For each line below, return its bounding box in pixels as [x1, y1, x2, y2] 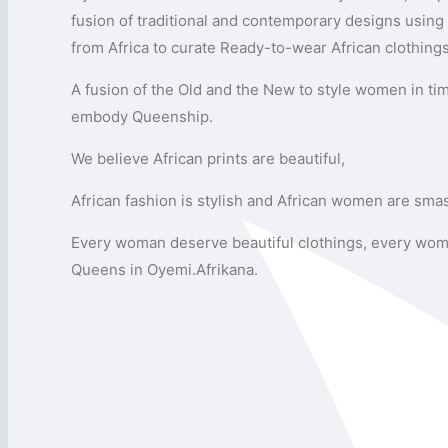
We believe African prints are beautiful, [71, 148, 346, 168]
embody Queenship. [71, 106, 214, 126]
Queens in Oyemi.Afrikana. [71, 259, 259, 279]
